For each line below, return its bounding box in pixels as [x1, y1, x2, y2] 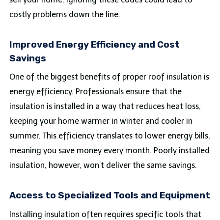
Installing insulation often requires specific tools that [9, 209, 201, 219]
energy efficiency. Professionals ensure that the [9, 87, 182, 97]
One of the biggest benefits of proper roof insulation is [9, 72, 209, 82]
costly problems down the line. [9, 10, 120, 20]
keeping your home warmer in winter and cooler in [9, 116, 192, 126]
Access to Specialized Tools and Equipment [9, 190, 210, 201]
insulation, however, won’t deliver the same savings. [9, 161, 197, 170]
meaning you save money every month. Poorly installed [9, 146, 210, 156]
